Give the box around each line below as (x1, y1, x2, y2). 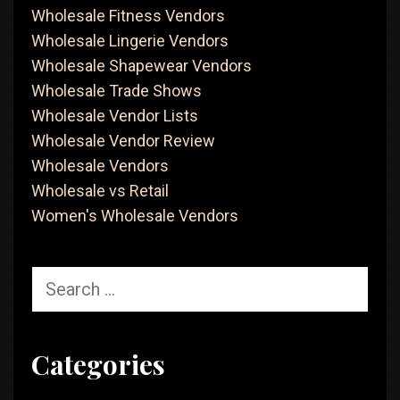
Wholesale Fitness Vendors (31, 6, 225, 25)
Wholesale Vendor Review (31, 131, 215, 150)
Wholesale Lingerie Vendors (31, 31, 229, 50)
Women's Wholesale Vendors (31, 206, 238, 225)
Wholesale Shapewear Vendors (31, 56, 252, 75)
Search (30, 266, 80, 285)
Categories (31, 346, 165, 382)
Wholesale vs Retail (31, 181, 169, 200)
